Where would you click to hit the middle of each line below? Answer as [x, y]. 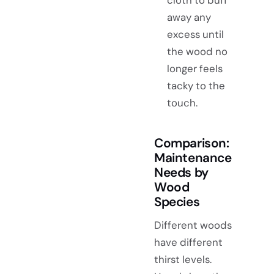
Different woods [193, 225]
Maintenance [193, 157]
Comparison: [192, 143]
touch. [182, 102]
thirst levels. [183, 260]
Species [177, 201]
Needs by [181, 172]
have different [188, 243]
